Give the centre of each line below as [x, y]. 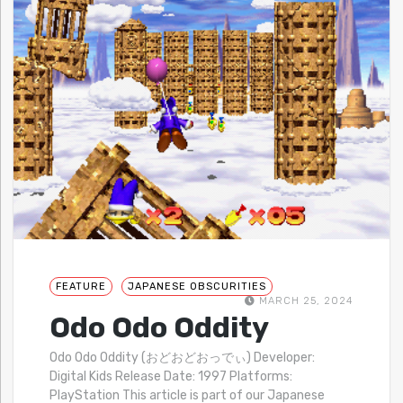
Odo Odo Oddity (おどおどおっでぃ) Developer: [182, 357]
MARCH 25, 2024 [304, 300]
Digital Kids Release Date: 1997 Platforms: [171, 376]
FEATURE [81, 286]
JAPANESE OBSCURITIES [197, 286]
